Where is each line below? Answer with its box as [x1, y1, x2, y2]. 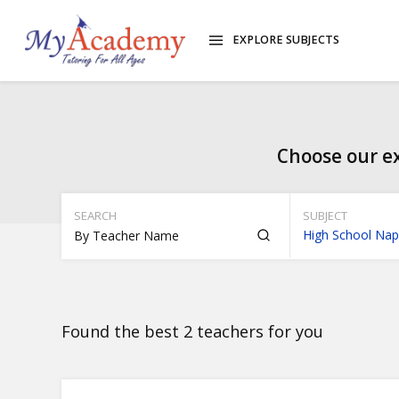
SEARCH [73, 208, 117, 224]
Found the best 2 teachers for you [61, 321, 323, 342]
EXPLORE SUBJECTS [232, 32, 340, 48]
